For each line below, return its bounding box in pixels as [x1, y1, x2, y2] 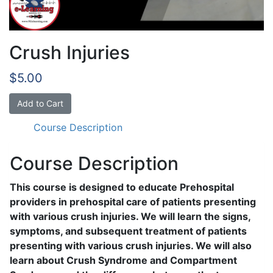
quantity [9, 123, 48, 136]
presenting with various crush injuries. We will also [10, 239, 252, 252]
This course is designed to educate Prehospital [10, 181, 234, 194]
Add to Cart [17, 98, 63, 109]
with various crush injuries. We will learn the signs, [10, 210, 250, 223]
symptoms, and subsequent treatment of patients [10, 225, 247, 238]
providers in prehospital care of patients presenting [10, 196, 256, 208]
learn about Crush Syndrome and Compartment [10, 254, 237, 267]
